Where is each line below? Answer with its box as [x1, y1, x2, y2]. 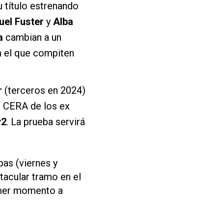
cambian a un [3, 31, 61, 43]
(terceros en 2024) [2, 84, 85, 96]
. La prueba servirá [6, 115, 85, 128]
